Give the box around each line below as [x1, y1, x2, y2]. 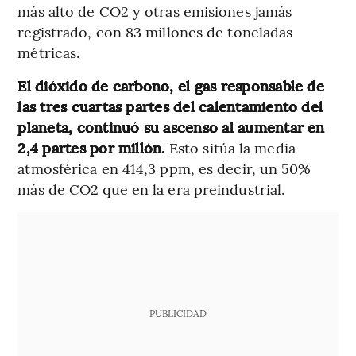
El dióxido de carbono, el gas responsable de [17, 75, 324, 96]
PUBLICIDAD [149, 307, 207, 320]
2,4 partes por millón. [17, 137, 169, 158]
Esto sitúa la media [168, 137, 296, 158]
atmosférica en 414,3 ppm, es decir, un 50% [17, 158, 311, 179]
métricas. [17, 42, 80, 63]
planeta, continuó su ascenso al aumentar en [17, 117, 325, 137]
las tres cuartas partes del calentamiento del [17, 96, 323, 117]
